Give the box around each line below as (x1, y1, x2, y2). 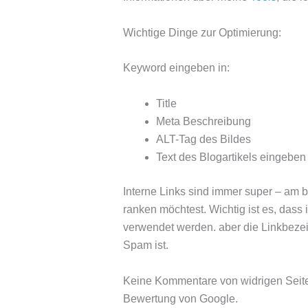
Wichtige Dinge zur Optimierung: (122, 26, 281, 38)
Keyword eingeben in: (122, 62, 230, 74)
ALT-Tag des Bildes (155, 133, 251, 145)
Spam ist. (122, 239, 168, 251)
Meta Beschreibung (155, 115, 251, 127)
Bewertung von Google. (122, 292, 238, 305)
